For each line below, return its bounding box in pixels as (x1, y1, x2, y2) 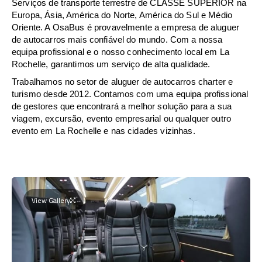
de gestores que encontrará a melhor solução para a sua (12, 101, 232, 111)
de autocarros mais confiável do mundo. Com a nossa (12, 34, 223, 44)
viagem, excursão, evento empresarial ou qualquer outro (12, 113, 232, 123)
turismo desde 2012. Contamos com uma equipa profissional (12, 88, 249, 99)
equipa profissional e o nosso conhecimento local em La (12, 46, 230, 57)
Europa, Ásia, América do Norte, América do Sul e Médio (12, 9, 233, 20)
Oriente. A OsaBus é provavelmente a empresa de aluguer (12, 22, 240, 32)
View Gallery (32, 193, 70, 207)
